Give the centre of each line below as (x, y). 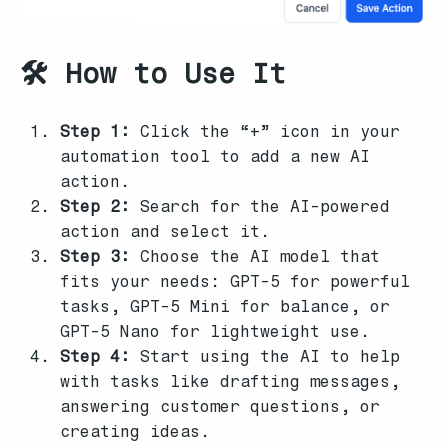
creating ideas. (135, 432)
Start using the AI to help (265, 357)
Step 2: (95, 207)
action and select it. (165, 232)
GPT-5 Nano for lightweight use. (215, 332)
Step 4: (95, 357)
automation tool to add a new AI (215, 157)
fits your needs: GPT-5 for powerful (235, 282)
